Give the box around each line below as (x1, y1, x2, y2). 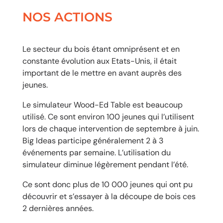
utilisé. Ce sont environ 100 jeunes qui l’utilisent (22, 111, 194, 122)
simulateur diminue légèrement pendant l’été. (22, 159, 188, 170)
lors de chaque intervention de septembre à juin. (22, 123, 199, 134)
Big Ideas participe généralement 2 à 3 (22, 135, 163, 146)
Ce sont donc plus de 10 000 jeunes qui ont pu (22, 179, 193, 190)
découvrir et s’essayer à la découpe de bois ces (22, 191, 196, 202)
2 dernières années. (22, 203, 94, 214)
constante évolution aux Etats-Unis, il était (22, 56, 177, 67)
